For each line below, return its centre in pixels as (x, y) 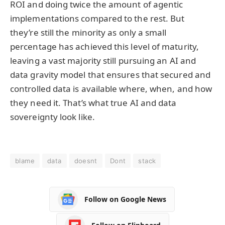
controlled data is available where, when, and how (111, 89)
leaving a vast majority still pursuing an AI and (103, 61)
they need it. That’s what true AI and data (93, 103)
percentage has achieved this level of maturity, (104, 47)
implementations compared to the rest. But (97, 19)
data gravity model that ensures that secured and (110, 75)
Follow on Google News (125, 199)
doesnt (86, 160)
